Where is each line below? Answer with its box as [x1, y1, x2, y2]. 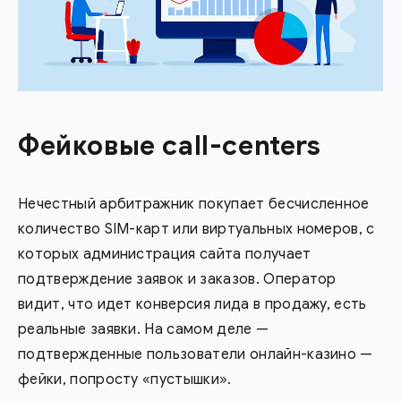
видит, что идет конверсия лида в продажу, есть [18, 294, 367, 313]
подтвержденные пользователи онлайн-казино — [18, 345, 373, 363]
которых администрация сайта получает [18, 244, 311, 263]
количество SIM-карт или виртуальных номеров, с [18, 219, 375, 238]
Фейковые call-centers [18, 128, 321, 163]
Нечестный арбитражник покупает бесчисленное [18, 194, 370, 213]
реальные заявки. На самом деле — [18, 320, 269, 338]
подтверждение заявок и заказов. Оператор [18, 269, 337, 288]
